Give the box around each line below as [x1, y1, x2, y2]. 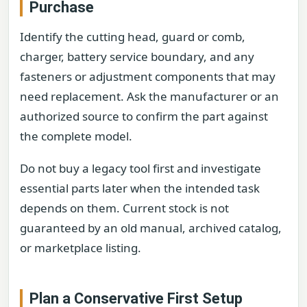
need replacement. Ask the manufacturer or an [20, 88, 279, 105]
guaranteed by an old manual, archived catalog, [20, 220, 282, 236]
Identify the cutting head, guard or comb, [20, 29, 245, 45]
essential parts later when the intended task [20, 180, 260, 197]
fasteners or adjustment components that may [20, 69, 275, 85]
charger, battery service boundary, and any [20, 49, 254, 65]
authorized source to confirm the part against [20, 108, 268, 125]
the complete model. [20, 128, 132, 145]
